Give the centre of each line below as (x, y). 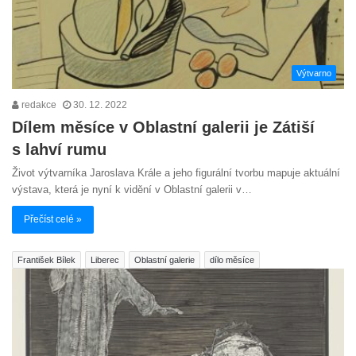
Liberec (105, 259)
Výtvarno (314, 73)
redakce (38, 104)
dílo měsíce (232, 259)
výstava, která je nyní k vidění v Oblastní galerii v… (132, 189)
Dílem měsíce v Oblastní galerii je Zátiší (163, 127)
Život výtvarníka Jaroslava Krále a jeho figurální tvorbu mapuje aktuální (176, 172)
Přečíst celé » (53, 219)
